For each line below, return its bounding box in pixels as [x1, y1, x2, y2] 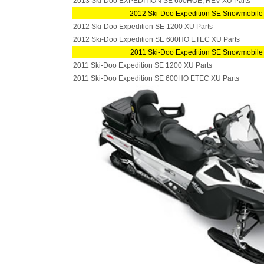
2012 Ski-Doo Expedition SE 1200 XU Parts [73, 22, 213, 31]
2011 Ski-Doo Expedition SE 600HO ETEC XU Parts [73, 74, 239, 82]
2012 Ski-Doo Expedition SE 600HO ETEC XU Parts [73, 35, 240, 44]
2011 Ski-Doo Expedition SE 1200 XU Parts [73, 61, 212, 70]
